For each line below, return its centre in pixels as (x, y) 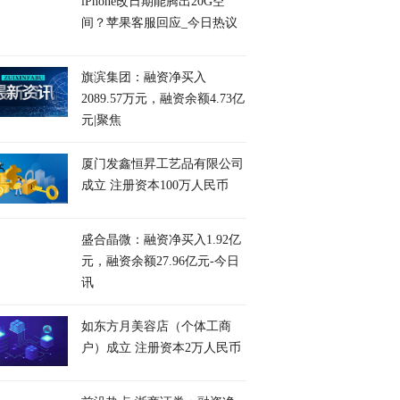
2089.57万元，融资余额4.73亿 (163, 99)
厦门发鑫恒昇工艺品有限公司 (162, 164)
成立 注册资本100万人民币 (155, 185)
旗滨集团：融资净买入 (144, 77)
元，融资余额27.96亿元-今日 (160, 261)
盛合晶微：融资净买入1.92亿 (161, 240)
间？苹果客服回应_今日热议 (159, 23)
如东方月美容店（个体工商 (156, 326)
